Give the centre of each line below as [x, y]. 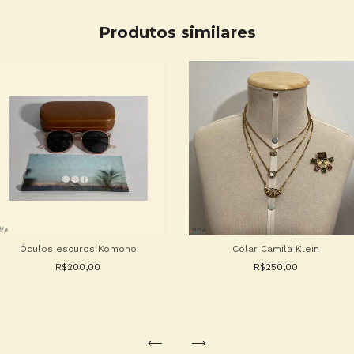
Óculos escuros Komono [78, 249]
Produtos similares [177, 32]
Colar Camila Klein [276, 249]
